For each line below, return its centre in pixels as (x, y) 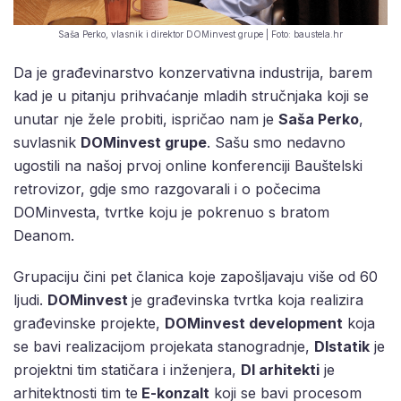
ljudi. (30, 300)
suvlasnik (47, 143)
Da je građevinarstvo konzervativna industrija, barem (193, 73)
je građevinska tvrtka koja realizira (247, 300)
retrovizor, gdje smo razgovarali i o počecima (167, 189)
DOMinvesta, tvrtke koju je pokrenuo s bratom (171, 213)
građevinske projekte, (89, 324)
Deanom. (44, 236)
